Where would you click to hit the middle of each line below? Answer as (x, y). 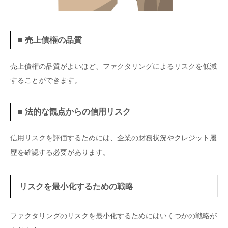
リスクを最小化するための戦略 (76, 186)
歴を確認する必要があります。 (60, 152)
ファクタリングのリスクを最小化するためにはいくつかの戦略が (113, 216)
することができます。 (46, 81)
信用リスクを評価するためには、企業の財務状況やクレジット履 (113, 138)
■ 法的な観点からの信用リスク (74, 111)
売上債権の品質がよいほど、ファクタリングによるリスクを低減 (113, 66)
